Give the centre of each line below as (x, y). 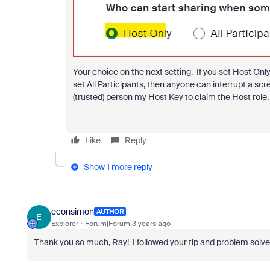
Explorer (64, 223)
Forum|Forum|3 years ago (127, 223)
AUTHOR (110, 212)
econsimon (72, 211)
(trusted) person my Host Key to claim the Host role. (171, 97)
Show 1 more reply (118, 167)
